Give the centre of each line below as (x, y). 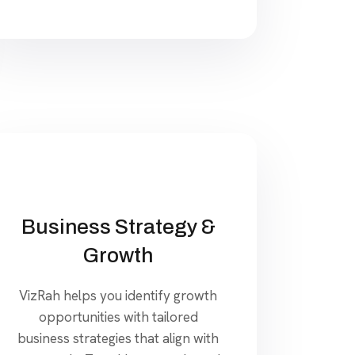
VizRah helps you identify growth (118, 295)
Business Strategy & (118, 226)
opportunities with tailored (118, 317)
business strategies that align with (118, 338)
